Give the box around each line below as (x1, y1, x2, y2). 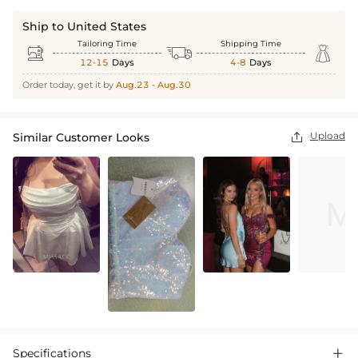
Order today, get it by (22, 79, 116, 91)
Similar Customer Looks (13, 130, 149, 145)
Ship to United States (22, 19, 146, 34)
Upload (310, 129, 345, 142)
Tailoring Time (78, 38, 137, 50)
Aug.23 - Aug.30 (116, 79, 191, 91)
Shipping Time (221, 38, 281, 50)
